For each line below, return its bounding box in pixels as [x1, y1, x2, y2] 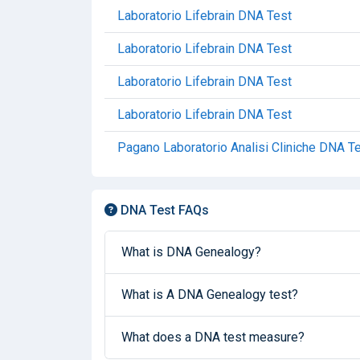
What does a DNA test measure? [121, 329, 305, 345]
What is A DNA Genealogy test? [121, 287, 298, 302]
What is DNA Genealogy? [121, 244, 261, 260]
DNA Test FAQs [117, 202, 209, 218]
